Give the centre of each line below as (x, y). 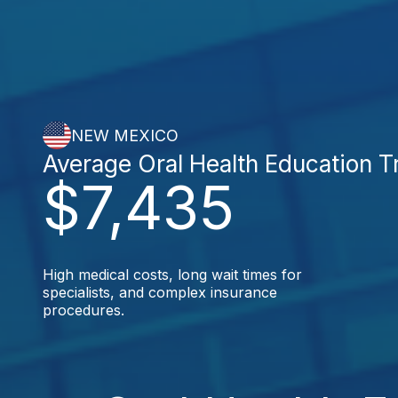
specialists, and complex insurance (160, 292)
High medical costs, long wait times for (172, 275)
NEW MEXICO (125, 135)
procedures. (84, 310)
